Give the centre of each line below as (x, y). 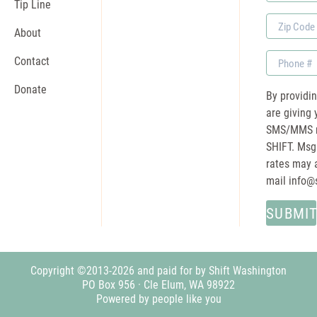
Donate (30, 89)
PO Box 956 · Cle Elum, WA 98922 (158, 284)
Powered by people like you (158, 298)
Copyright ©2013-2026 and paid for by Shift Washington (158, 270)
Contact (32, 60)
